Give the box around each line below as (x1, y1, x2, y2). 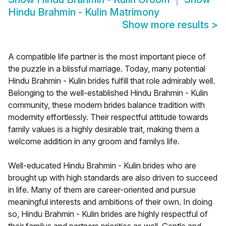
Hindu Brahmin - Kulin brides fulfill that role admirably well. (8, 76, 215, 86)
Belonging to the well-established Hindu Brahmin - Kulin (8, 88, 208, 98)
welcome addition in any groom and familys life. (8, 136, 180, 147)
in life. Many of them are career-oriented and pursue (8, 185, 196, 195)
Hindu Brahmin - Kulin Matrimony (8, 6, 159, 19)
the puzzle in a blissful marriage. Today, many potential (8, 64, 205, 74)
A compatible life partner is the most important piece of (8, 51, 206, 62)
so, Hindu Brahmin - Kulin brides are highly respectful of (8, 209, 208, 219)
